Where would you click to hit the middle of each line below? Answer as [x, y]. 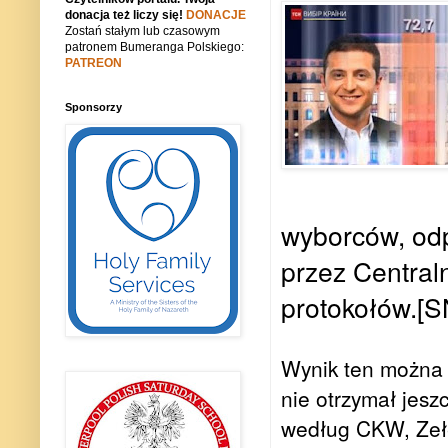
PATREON [93, 63]
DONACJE [216, 15]
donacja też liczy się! [125, 15]
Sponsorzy [93, 107]
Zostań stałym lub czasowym [142, 31]
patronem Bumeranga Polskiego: [154, 47]
